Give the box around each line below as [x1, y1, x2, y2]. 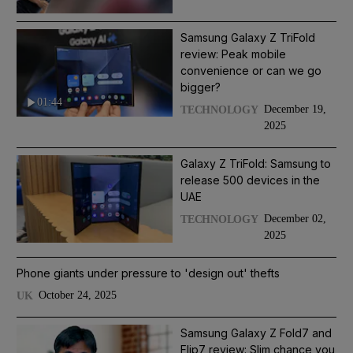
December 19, [263, 103, 326, 116]
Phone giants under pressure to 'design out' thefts [17, 266, 280, 281]
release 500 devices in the [180, 173, 320, 188]
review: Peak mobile [180, 47, 286, 61]
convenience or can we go [180, 64, 321, 78]
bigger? [180, 80, 221, 95]
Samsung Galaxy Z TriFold [180, 31, 315, 45]
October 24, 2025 [38, 289, 117, 302]
